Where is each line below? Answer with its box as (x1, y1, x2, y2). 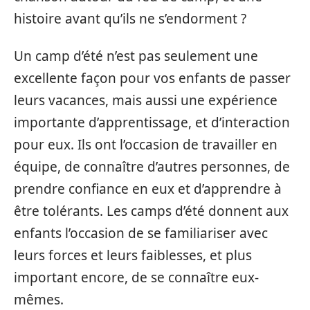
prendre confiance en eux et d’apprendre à (14, 180, 282, 199)
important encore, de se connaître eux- (14, 268, 259, 287)
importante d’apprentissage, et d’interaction (14, 113, 290, 132)
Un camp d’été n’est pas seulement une (14, 47, 258, 66)
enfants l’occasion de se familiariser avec (14, 224, 268, 243)
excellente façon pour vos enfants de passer (14, 69, 291, 88)
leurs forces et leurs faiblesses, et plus (14, 246, 252, 265)
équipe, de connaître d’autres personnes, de (14, 158, 290, 176)
